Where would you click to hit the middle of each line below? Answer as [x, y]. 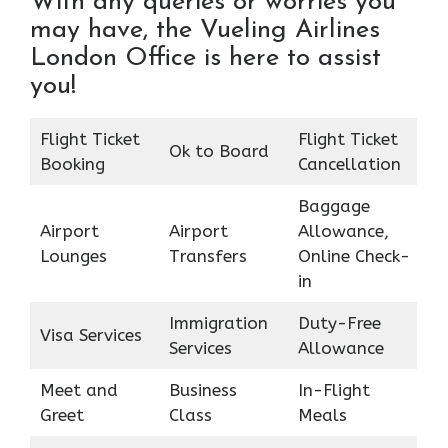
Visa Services [90, 335]
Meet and [78, 390]
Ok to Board [218, 151]
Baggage [333, 206]
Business [202, 390]
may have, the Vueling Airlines [205, 31]
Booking [72, 164]
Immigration [218, 323]
